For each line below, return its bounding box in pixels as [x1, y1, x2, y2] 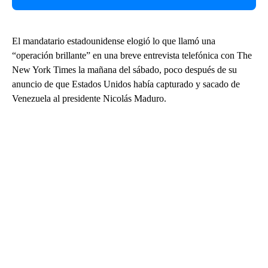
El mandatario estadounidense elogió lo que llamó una [12, 36, 215, 47]
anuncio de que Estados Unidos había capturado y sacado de [12, 79, 240, 90]
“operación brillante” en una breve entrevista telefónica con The [12, 50, 252, 61]
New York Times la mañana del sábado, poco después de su [12, 65, 237, 75]
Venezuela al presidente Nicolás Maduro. [12, 93, 166, 104]
